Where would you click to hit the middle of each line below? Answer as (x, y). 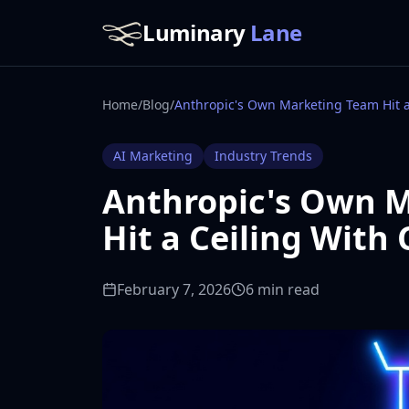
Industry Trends (263, 156)
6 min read (283, 289)
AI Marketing (153, 156)
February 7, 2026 (174, 289)
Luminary (194, 32)
